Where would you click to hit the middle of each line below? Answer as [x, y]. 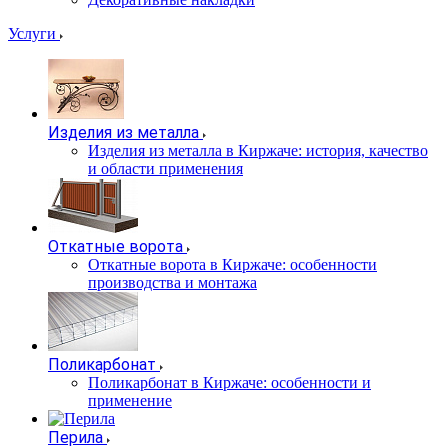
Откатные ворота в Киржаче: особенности [232, 264]
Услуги [34, 33]
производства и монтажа [172, 282]
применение [130, 400]
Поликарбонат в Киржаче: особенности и [229, 382]
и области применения [165, 168]
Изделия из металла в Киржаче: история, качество [258, 150]
